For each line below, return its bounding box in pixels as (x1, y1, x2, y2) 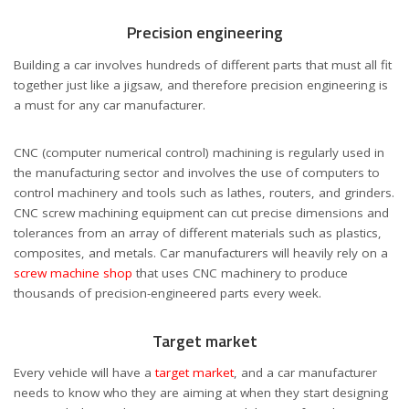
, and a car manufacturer (234, 363, 377, 381)
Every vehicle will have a (14, 363, 155, 381)
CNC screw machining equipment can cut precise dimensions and (14, 204, 389, 221)
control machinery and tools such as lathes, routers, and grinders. (14, 184, 394, 201)
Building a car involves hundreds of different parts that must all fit (14, 56, 392, 73)
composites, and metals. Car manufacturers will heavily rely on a (14, 244, 388, 261)
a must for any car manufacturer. (14, 96, 209, 113)
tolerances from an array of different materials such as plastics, (14, 224, 382, 241)
